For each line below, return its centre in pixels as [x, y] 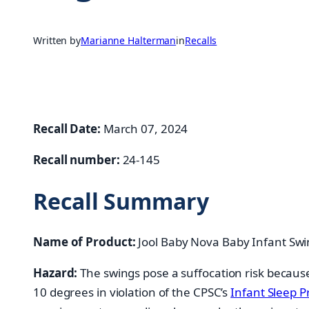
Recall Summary [121, 201]
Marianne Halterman [129, 41]
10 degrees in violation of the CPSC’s [132, 292]
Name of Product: [84, 242]
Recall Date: [67, 129]
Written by [57, 41]
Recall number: [77, 160]
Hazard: [56, 273]
